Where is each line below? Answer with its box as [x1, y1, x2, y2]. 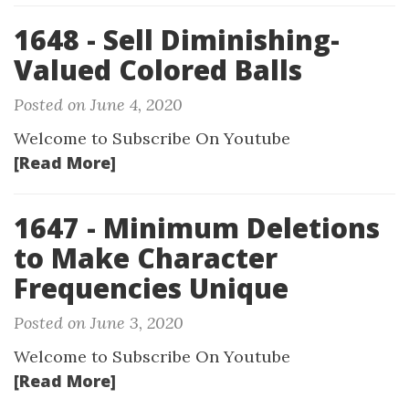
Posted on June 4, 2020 [14, 94, 183, 115]
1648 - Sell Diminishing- [14, 21, 340, 58]
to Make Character [14, 239, 278, 277]
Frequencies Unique [14, 269, 288, 307]
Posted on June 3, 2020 [14, 312, 184, 333]
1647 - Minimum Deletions [14, 209, 380, 246]
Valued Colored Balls [14, 51, 302, 89]
